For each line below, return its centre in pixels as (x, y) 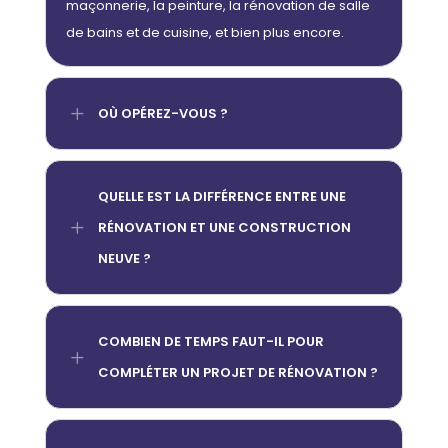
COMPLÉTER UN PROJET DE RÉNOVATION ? (237, 372)
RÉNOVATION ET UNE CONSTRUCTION (224, 227)
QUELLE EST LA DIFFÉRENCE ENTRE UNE (221, 196)
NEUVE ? (124, 258)
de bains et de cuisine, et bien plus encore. (204, 32)
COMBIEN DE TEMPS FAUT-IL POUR (210, 341)
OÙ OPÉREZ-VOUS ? (162, 113)
